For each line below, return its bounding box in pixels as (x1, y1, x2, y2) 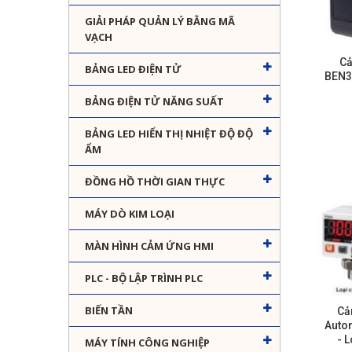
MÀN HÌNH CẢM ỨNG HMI (85, 239, 214, 254)
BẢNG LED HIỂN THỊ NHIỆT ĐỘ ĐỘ (85, 126, 253, 141)
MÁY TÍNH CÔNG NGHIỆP (85, 335, 210, 350)
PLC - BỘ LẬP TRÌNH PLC (85, 271, 203, 286)
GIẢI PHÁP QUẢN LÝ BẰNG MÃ (85, 14, 235, 29)
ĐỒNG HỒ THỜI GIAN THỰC (85, 174, 225, 189)
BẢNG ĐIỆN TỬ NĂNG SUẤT (85, 94, 224, 109)
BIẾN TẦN (85, 303, 133, 318)
